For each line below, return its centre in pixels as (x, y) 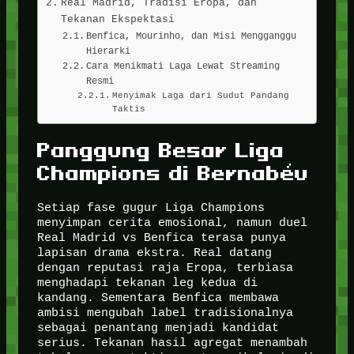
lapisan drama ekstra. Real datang (154, 253)
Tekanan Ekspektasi (117, 19)
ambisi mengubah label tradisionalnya (165, 313)
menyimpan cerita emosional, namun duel (172, 223)
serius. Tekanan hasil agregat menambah (172, 343)
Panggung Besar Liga (160, 151)
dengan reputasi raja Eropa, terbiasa (165, 268)
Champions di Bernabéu (173, 173)
